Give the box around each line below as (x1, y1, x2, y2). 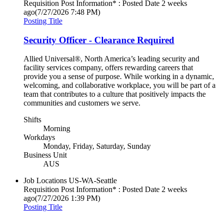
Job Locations (24, 176, 67, 185)
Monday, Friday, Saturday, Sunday (43, 142, 151, 151)
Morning (43, 124, 70, 133)
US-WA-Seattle (69, 176, 117, 185)
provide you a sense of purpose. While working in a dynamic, (24, 72, 214, 81)
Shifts (24, 115, 41, 124)
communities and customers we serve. (24, 99, 140, 108)
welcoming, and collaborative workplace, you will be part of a (24, 81, 216, 90)
